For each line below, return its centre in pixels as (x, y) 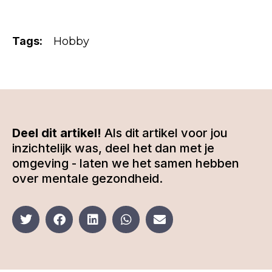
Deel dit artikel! (57, 133)
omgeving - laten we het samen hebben (126, 164)
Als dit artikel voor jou (165, 133)
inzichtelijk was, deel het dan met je (113, 148)
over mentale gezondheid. (87, 179)
